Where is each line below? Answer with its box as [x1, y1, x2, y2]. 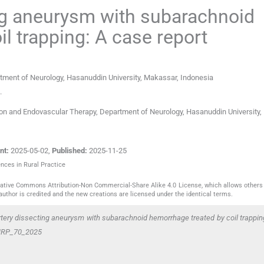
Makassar [144, 73, 177, 82]
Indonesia [180, 73, 213, 82]
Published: [52, 146, 87, 156]
